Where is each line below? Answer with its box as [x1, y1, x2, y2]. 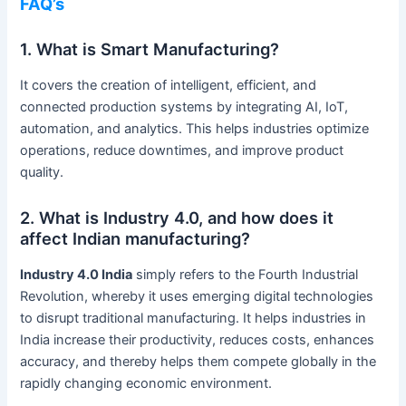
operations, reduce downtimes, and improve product [20, 141, 344, 159]
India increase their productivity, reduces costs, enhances [20, 331, 375, 348]
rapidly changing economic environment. [20, 374, 273, 391]
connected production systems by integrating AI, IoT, [20, 98, 349, 115]
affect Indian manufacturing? [20, 228, 251, 249]
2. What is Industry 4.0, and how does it [20, 208, 334, 228]
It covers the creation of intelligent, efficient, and [20, 76, 317, 93]
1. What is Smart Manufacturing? [20, 39, 280, 60]
